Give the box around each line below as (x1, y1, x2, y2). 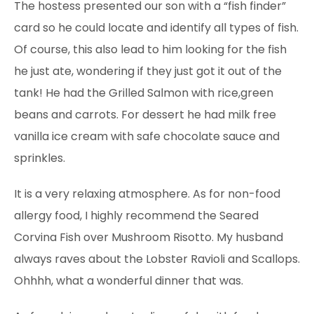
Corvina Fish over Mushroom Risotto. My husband (14, 228, 283, 245)
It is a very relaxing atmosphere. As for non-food (14, 185, 280, 202)
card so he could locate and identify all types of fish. (14, 19, 299, 36)
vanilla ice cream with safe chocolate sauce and (14, 128, 280, 144)
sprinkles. (14, 149, 65, 166)
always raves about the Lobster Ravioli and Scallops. (14, 250, 300, 267)
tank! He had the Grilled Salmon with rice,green (14, 84, 273, 101)
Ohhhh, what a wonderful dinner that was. (14, 272, 243, 289)
